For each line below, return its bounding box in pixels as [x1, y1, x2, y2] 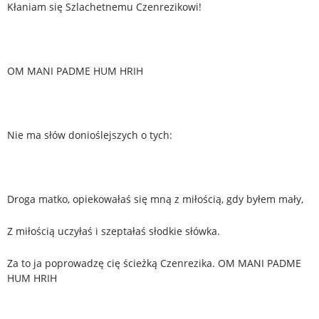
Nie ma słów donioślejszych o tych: [7, 127, 172, 142]
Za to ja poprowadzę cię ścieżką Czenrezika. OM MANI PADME [7, 256, 301, 270]
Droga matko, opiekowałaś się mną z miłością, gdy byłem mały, [7, 192, 303, 206]
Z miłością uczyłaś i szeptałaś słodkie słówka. [7, 224, 220, 238]
